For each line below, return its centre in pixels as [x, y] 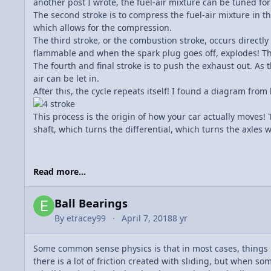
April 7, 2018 [147, 218]
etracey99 [86, 218]
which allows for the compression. [103, 28]
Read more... [60, 172]
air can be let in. [66, 79]
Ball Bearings [93, 204]
